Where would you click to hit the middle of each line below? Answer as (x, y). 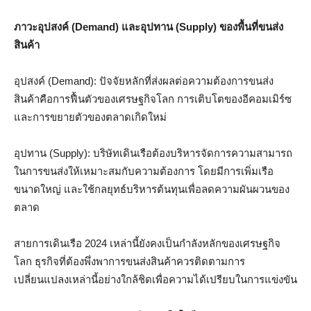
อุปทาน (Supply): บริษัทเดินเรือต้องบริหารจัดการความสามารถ (153, 153)
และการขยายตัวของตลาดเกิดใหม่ (90, 117)
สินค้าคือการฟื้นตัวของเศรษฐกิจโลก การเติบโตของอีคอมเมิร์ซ (153, 99)
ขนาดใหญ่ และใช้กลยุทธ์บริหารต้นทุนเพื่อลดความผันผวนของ (152, 189)
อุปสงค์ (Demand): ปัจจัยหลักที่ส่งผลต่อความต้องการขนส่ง (144, 81)
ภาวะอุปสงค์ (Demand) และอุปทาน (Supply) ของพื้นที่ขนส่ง (149, 26)
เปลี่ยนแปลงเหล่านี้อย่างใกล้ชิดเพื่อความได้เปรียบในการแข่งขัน (155, 279)
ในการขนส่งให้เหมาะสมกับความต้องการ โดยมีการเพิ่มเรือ (144, 171)
